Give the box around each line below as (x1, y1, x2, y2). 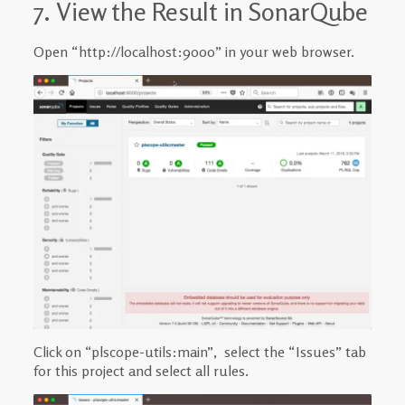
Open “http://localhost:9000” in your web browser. (33, 42, 354, 61)
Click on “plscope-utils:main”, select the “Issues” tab (33, 343, 366, 362)
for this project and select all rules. (33, 362, 249, 381)
